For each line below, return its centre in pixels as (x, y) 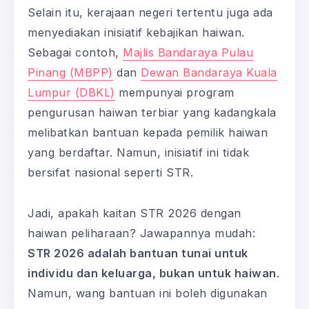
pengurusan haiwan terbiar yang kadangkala (152, 112)
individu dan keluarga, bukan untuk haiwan (152, 273)
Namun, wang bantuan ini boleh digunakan (148, 293)
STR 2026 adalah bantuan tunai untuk (138, 253)
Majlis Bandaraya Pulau (188, 52)
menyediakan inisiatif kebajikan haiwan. (136, 32)
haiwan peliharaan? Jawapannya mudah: (141, 233)
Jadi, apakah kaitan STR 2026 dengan (134, 213)
